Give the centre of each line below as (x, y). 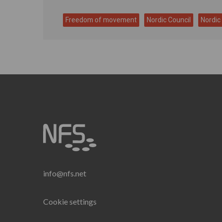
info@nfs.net (65, 173)
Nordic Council (169, 20)
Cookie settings (70, 201)
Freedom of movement (101, 20)
